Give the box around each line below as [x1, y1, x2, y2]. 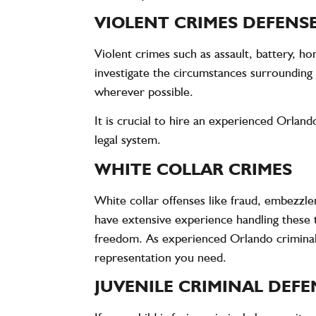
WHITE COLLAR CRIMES [95, 158, 293, 179]
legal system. [95, 132, 162, 147]
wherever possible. [95, 83, 194, 99]
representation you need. [95, 249, 227, 265]
